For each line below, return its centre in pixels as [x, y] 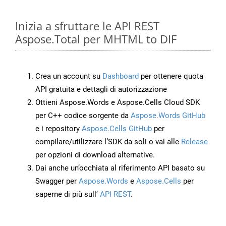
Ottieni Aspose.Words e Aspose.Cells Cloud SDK [118, 103]
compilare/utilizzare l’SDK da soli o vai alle [108, 142]
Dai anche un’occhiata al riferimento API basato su [120, 168]
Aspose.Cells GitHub [117, 129]
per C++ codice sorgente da [83, 116]
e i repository [59, 129]
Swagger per [57, 181]
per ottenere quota [171, 76]
